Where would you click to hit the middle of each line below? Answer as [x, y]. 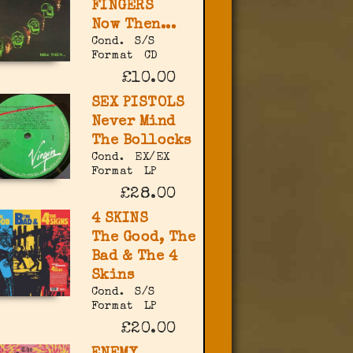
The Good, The [143, 238]
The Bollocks [141, 141]
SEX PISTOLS [138, 104]
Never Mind [133, 123]
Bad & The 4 [134, 257]
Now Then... [134, 26]
